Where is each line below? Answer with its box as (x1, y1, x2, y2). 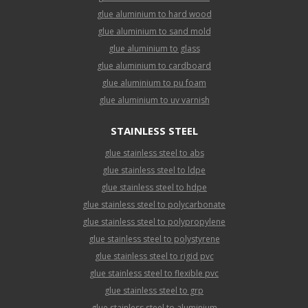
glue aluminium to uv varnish (98, 94, 210, 107)
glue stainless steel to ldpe (102, 164, 206, 177)
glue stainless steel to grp (104, 285, 203, 297)
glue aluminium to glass (108, 43, 200, 55)
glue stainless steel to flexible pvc (89, 267, 219, 280)
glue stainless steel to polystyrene (88, 233, 220, 245)
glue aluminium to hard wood (96, 8, 212, 21)
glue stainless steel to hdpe (101, 181, 207, 194)
